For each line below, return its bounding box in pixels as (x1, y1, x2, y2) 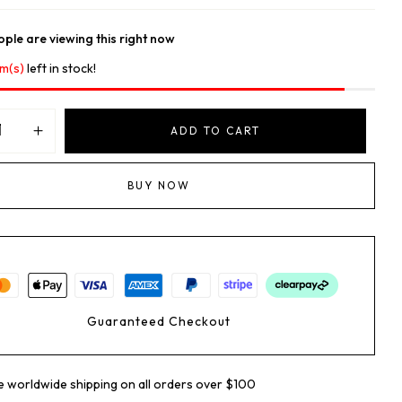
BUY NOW (127, 178, 190, 192)
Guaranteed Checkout (86, 312, 231, 329)
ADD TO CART (170, 123, 261, 137)
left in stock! (27, 59, 97, 76)
